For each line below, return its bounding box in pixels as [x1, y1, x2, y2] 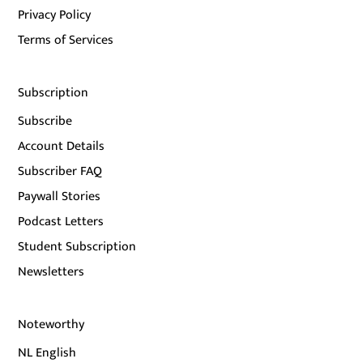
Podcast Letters [18, 210, 105, 233]
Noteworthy [18, 313, 85, 335]
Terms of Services [18, 28, 114, 51]
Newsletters [18, 260, 85, 283]
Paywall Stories [18, 185, 101, 207]
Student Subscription [18, 235, 137, 258]
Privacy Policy [18, 3, 92, 26]
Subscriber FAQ [18, 160, 103, 182]
